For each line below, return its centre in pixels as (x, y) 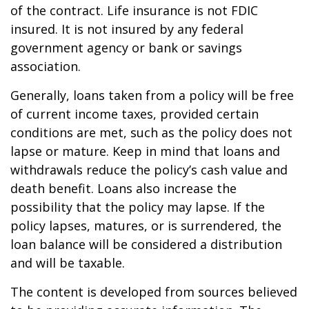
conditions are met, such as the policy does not (151, 132)
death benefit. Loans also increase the (123, 188)
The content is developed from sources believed (154, 291)
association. (46, 66)
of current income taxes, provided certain (134, 113)
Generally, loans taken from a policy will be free (152, 95)
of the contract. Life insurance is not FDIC (134, 10)
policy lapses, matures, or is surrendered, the (146, 225)
